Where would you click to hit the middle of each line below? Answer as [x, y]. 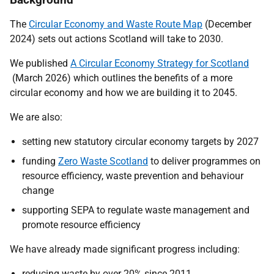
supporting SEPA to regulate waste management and [136, 210]
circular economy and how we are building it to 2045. [124, 93]
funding [40, 161]
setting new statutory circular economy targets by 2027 [140, 142]
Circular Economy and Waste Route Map [116, 24]
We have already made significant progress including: [125, 249]
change [38, 191]
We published [40, 63]
